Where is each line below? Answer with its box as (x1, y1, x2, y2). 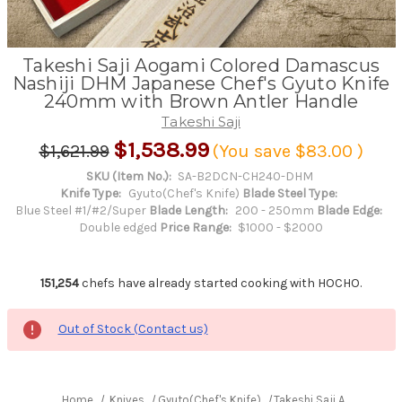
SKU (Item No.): (85, 168, 171, 184)
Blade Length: (149, 202, 229, 218)
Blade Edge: (317, 202, 382, 218)
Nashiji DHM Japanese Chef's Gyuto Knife (12, 72, 390, 94)
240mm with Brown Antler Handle (43, 90, 359, 112)
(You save (212, 140, 291, 162)
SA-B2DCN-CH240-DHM (178, 168, 314, 184)
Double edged (78, 219, 157, 235)
